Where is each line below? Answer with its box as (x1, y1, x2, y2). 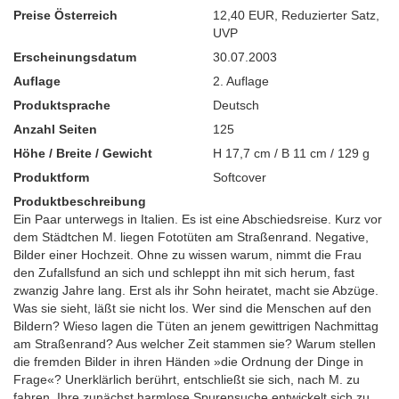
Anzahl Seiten (13, 122, 97, 137)
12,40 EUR (213, 8, 274, 23)
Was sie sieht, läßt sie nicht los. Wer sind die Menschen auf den (13, 301, 371, 316)
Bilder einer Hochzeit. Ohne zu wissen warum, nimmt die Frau (13, 248, 362, 263)
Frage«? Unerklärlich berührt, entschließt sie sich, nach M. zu (13, 372, 360, 387)
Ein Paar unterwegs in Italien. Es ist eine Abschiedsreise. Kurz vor (13, 212, 382, 227)
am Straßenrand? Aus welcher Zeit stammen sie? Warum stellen (13, 337, 376, 352)
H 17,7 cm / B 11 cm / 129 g (213, 146, 370, 161)
